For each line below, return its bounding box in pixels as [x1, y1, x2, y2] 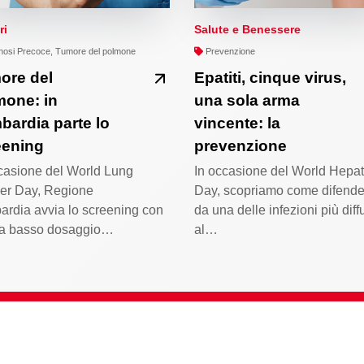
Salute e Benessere [194, 23, 301, 37]
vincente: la [194, 115, 280, 132]
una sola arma [194, 92, 300, 110]
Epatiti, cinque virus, [194, 69, 346, 87]
